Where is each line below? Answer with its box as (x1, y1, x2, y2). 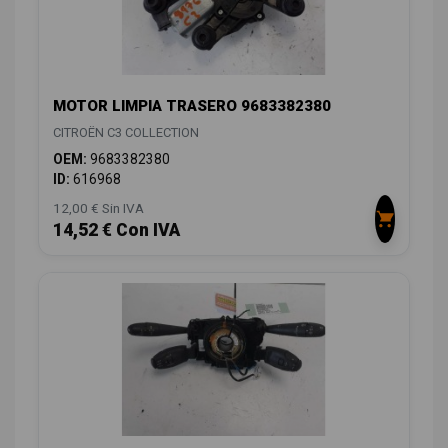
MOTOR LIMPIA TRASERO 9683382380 (53, 96, 331, 115)
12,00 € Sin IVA (53, 199, 144, 216)
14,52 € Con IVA (53, 219, 180, 240)
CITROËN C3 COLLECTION (53, 124, 199, 140)
